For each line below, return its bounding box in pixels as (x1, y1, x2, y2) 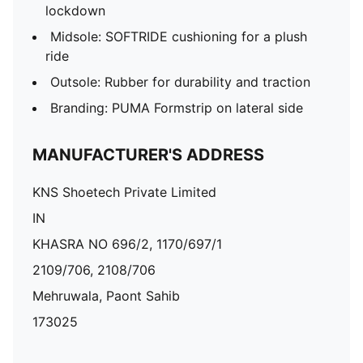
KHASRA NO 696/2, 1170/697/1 (32, 236, 222, 252)
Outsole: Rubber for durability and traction (50, 74, 310, 90)
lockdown (45, 2, 105, 19)
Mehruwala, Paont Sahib (32, 288, 180, 304)
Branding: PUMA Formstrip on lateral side (50, 100, 303, 116)
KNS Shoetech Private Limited (32, 184, 216, 200)
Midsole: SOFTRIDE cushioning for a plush (50, 28, 307, 45)
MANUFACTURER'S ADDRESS (32, 145, 264, 164)
